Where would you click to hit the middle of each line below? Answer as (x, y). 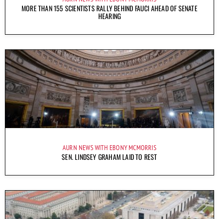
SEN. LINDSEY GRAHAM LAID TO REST (109, 156)
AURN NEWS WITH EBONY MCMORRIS (109, 147)
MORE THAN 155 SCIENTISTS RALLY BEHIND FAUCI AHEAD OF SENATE (109, 8)
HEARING (109, 16)
